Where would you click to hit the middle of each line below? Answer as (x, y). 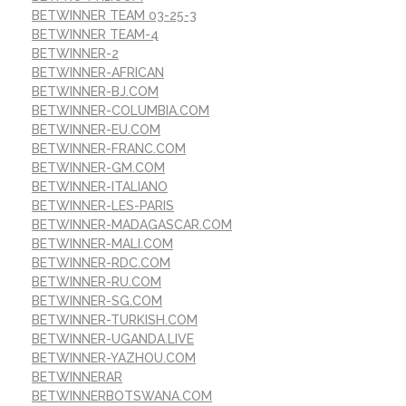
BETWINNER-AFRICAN (98, 72)
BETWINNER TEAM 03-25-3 (114, 15)
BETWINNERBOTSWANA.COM (122, 396)
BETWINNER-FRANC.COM (109, 148)
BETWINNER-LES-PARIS (103, 205)
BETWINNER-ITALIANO (100, 186)
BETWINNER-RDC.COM (101, 262)
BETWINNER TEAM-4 (95, 34)
